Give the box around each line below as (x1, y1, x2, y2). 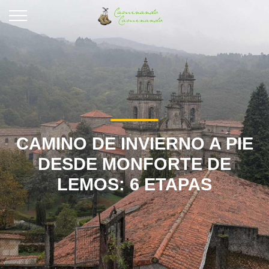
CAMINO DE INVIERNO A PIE (16, 134, 253, 153)
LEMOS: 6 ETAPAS (57, 175, 212, 194)
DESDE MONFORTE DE (38, 154, 231, 174)
